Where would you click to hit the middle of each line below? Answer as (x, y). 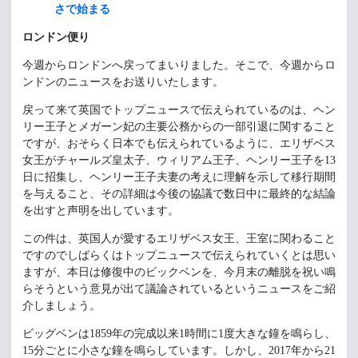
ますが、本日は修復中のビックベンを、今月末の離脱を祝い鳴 (179, 272)
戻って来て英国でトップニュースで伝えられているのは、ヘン (179, 110)
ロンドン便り (56, 38)
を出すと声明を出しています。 (101, 211)
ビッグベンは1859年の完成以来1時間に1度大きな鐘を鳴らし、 (179, 334)
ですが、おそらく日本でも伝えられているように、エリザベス (179, 144)
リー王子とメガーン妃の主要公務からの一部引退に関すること (179, 127)
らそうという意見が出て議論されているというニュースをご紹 (179, 289)
